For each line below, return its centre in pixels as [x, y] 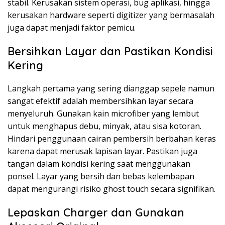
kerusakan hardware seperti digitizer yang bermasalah [111, 15]
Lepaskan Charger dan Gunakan [96, 212]
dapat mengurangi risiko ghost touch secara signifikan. [111, 189]
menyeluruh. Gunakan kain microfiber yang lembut [103, 114]
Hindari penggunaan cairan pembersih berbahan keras [112, 139]
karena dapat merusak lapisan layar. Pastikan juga [102, 151]
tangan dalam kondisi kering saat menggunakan [99, 164]
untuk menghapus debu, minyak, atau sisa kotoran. [104, 126]
